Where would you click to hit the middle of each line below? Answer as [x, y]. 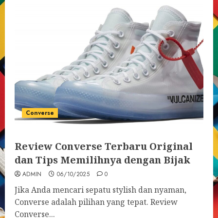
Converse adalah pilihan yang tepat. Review [96, 202]
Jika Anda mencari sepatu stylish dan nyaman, [100, 190]
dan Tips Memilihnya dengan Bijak [102, 160]
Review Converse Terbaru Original [104, 146]
